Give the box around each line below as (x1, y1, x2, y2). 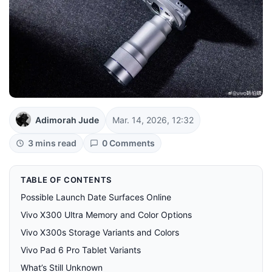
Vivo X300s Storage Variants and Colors (21, 227, 179, 238)
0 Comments (102, 138, 155, 149)
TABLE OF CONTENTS (21, 175, 112, 185)
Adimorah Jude (35, 115, 99, 126)
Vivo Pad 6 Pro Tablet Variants (21, 245, 141, 256)
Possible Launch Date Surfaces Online (21, 192, 171, 203)
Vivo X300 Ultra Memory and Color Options (21, 209, 192, 220)
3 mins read (28, 138, 76, 149)
